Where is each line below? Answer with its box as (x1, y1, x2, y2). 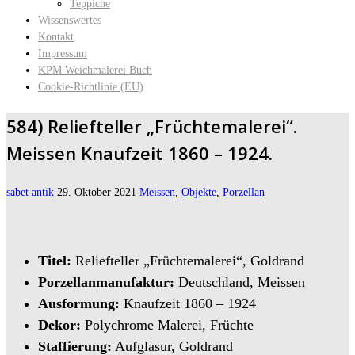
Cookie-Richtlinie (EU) (38, 81, 143, 93)
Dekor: (38, 317, 81, 333)
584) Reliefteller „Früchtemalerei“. (6, 114, 297, 138)
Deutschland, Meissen (174, 274, 305, 290)
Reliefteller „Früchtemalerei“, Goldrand (75, 253, 304, 269)
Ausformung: (38, 296, 120, 311)
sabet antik (6, 186, 54, 198)
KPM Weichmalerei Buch (38, 64, 152, 76)
